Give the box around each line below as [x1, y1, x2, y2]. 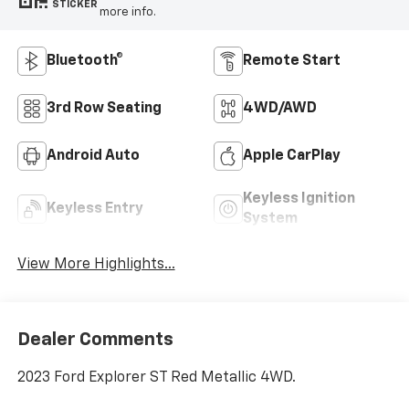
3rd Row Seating [46, 101, 162, 117]
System [243, 212, 298, 227]
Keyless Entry [46, 202, 143, 217]
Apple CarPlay [243, 149, 341, 164]
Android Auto [46, 149, 140, 164]
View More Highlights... [16, 257, 175, 273]
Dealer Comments [16, 330, 173, 349]
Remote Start [243, 54, 341, 69]
